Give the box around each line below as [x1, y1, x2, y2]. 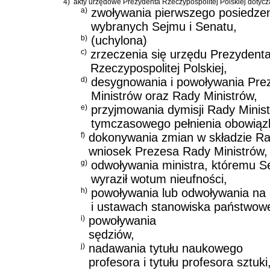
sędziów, [89, 228, 134, 242]
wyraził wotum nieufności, [91, 172, 227, 186]
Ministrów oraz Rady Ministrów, [91, 89, 257, 103]
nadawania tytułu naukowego [89, 242, 243, 256]
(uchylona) [91, 34, 147, 48]
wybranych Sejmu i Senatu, [91, 20, 237, 34]
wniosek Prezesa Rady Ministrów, [89, 145, 268, 159]
